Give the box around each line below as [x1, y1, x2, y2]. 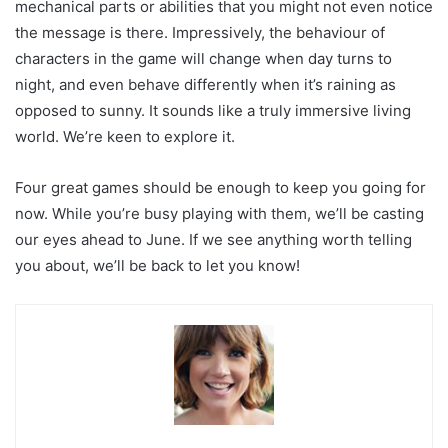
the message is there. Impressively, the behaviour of [15, 23, 385, 43]
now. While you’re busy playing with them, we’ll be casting [15, 204, 424, 224]
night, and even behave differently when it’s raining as [15, 75, 396, 95]
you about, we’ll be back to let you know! [15, 256, 300, 276]
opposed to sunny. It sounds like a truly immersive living [15, 101, 411, 121]
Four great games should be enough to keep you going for [15, 178, 426, 198]
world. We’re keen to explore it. [15, 127, 235, 147]
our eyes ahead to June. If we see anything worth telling [15, 230, 412, 250]
